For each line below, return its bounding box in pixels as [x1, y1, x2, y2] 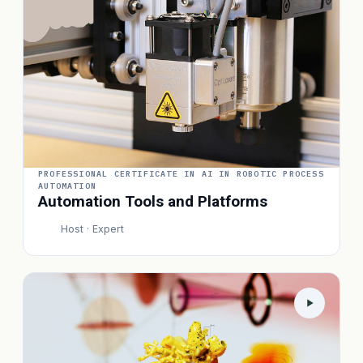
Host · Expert [61, 223, 124, 235]
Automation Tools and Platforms [38, 192, 267, 211]
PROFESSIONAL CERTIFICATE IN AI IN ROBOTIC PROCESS [38, 169, 324, 179]
